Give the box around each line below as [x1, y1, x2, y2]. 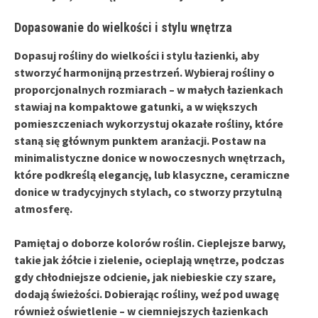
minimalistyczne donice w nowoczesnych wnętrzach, [14, 150, 285, 165]
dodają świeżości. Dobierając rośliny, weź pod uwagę [14, 286, 279, 301]
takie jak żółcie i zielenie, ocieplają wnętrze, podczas [14, 252, 285, 267]
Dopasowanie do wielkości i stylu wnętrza [14, 19, 232, 35]
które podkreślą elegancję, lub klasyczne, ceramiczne [14, 167, 290, 182]
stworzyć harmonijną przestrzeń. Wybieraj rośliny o [14, 65, 275, 79]
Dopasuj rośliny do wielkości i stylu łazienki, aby [14, 48, 259, 62]
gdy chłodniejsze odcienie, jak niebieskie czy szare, [14, 269, 276, 284]
